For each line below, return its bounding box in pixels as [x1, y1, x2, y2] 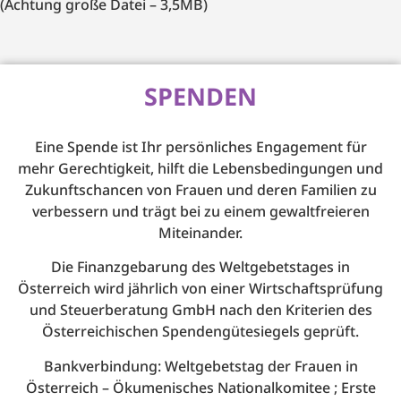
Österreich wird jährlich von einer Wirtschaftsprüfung [18, 278, 383, 299]
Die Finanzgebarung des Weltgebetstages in [51, 257, 350, 277]
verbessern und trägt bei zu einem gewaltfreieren [31, 200, 370, 221]
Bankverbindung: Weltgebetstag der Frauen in [43, 355, 358, 376]
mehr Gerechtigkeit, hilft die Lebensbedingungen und [18, 158, 383, 178]
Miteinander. [158, 222, 243, 243]
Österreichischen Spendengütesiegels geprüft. [42, 321, 359, 342]
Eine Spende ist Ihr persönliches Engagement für [34, 136, 367, 157]
